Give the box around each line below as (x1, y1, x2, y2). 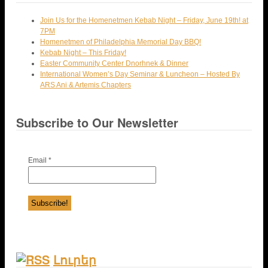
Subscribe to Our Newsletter (16, 113, 178, 131)
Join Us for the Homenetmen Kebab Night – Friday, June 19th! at (40, 16, 248, 25)
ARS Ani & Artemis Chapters (40, 80, 131, 89)
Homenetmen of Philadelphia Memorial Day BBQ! (40, 37, 201, 46)
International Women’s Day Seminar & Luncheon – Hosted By (40, 69, 240, 78)
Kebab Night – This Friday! (40, 48, 126, 57)
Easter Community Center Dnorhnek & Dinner (40, 59, 188, 68)
